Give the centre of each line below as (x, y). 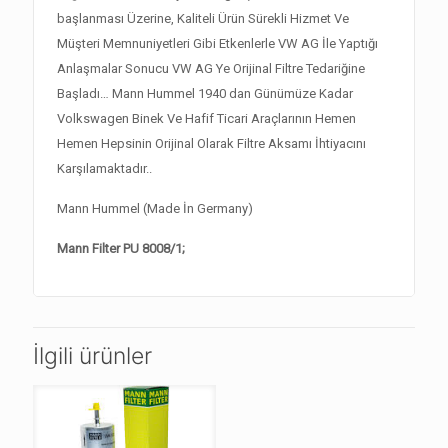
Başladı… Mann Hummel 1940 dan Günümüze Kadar (205, 93)
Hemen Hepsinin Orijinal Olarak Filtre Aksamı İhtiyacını (212, 143)
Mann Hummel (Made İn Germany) (155, 208)
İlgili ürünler (92, 355)
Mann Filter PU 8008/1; (121, 248)
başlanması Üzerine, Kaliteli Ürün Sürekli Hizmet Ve (203, 18)
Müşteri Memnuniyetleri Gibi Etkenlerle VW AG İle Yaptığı (218, 43)
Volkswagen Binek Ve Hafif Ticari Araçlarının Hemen (207, 118)
